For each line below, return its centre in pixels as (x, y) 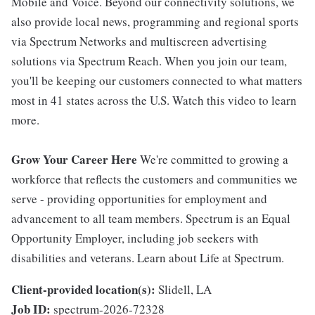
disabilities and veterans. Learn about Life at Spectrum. (148, 258)
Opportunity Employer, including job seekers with (135, 238)
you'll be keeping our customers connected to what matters (157, 81)
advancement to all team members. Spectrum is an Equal (151, 219)
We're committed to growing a (214, 160)
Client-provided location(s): (83, 290)
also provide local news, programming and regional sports (155, 22)
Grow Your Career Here (76, 160)
